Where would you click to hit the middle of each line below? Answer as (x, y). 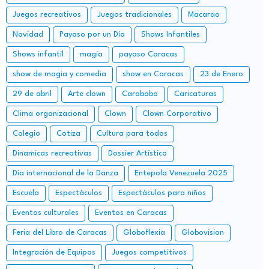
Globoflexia (144, 233)
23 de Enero (222, 74)
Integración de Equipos (54, 253)
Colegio (26, 134)
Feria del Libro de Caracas (60, 233)
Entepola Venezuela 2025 (181, 174)
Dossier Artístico (138, 154)
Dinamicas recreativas (52, 154)
